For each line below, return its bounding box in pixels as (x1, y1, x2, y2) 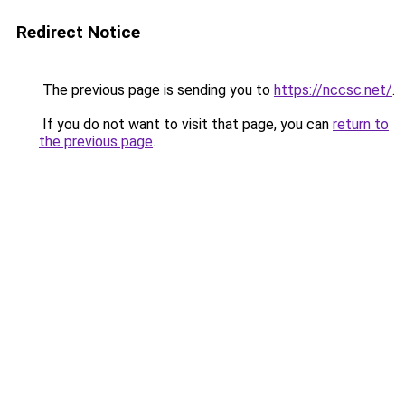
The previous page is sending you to (39, 81, 274, 99)
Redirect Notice (16, 22, 140, 42)
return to (333, 116, 389, 133)
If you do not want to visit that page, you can (39, 116, 333, 133)
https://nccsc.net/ (274, 81, 392, 99)
